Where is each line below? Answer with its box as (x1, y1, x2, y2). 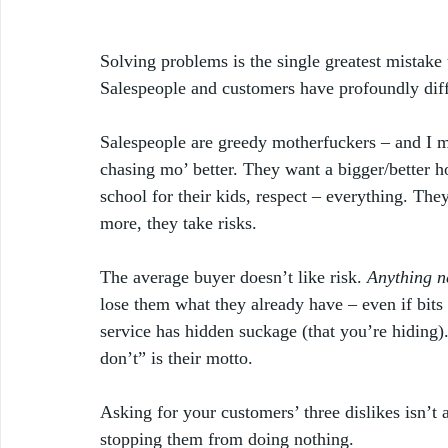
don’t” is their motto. (100, 347, 258, 368)
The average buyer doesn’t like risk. (100, 266, 367, 287)
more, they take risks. (100, 212, 262, 233)
